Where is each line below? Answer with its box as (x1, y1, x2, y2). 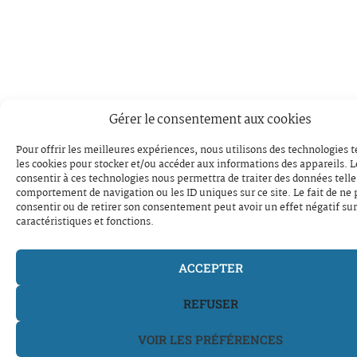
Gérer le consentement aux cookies (109, 109, 312, 130)
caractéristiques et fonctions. (16, 214, 154, 230)
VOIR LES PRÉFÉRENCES (138, 331, 283, 347)
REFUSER (182, 295, 238, 312)
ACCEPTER (178, 259, 243, 276)
